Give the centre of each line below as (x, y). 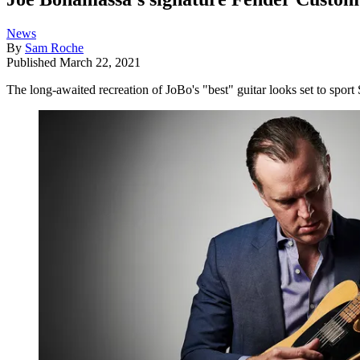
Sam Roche (54, 47)
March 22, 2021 (100, 62)
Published (33, 62)
